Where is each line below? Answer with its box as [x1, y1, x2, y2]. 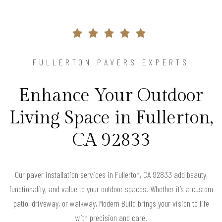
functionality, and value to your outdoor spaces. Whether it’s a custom [9, 183, 213, 195]
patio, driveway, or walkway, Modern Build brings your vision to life [13, 198, 209, 209]
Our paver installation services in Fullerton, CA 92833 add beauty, [14, 169, 208, 180]
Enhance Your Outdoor [19, 85, 203, 107]
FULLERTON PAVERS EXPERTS [33, 56, 189, 68]
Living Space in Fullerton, [9, 108, 213, 129]
